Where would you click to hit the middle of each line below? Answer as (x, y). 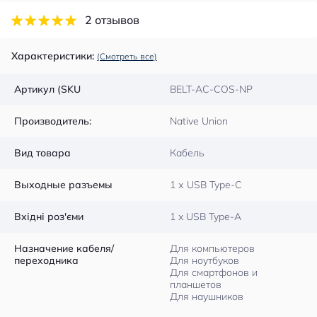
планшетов (196, 284)
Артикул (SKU (47, 89)
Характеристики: (53, 56)
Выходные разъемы (63, 185)
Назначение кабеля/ (64, 248)
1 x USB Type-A (206, 217)
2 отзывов (112, 20)
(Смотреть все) (127, 56)
